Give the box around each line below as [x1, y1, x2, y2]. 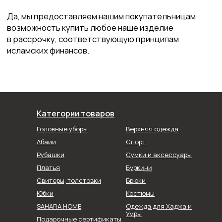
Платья [37, 163, 60, 172]
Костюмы [126, 189, 155, 198]
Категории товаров [37, 108, 114, 119]
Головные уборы [37, 124, 88, 133]
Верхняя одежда [126, 124, 178, 133]
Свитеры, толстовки [37, 176, 101, 185]
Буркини [125, 163, 153, 172]
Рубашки [37, 150, 64, 159]
